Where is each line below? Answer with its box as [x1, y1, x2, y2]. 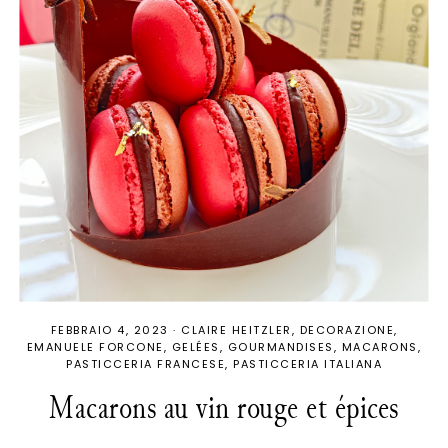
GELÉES [171, 338, 220, 355]
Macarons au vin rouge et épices [49, 381, 399, 433]
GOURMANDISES [227, 338, 334, 355]
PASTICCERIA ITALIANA [233, 355, 382, 372]
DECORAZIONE [299, 321, 394, 338]
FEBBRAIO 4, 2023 [50, 321, 169, 338]
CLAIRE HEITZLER [181, 321, 292, 338]
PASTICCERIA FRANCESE [66, 355, 225, 372]
